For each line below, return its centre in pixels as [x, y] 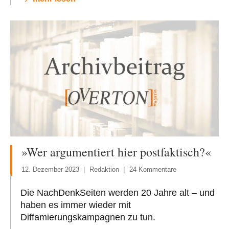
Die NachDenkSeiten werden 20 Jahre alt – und [118, 192]
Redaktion [104, 169]
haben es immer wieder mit [76, 205]
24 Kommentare [153, 169]
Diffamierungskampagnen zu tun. [88, 217]
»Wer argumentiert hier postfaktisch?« [116, 152]
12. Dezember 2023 [50, 169]
